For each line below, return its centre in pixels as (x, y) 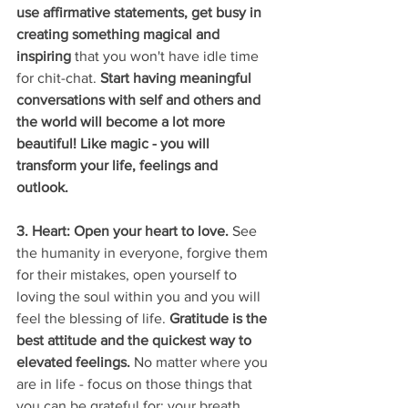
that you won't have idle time (167, 56)
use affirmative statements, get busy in (141, 13)
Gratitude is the (220, 319)
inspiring (44, 56)
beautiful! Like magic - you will (115, 144)
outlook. (44, 188)
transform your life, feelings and (119, 166)
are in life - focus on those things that (136, 384)
